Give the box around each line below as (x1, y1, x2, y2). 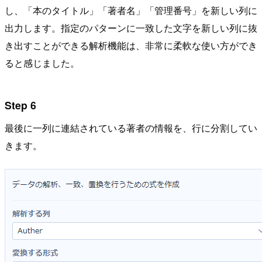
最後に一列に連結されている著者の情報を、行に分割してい (5, 121, 257, 135)
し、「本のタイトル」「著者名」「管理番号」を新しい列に (5, 4, 257, 17)
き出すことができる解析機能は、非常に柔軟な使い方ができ (5, 39, 257, 52)
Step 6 (5, 97, 36, 112)
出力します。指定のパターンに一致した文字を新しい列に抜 (5, 21, 257, 35)
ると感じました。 (5, 56, 80, 70)
